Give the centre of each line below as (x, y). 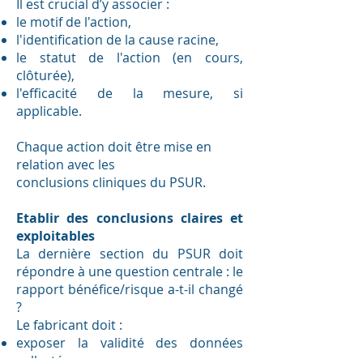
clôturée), (45, 75)
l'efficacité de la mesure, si (130, 93)
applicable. (49, 111)
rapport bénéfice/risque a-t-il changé (130, 289)
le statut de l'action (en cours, (130, 58)
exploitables (56, 236)
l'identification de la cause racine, (117, 40)
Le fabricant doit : (69, 325)
